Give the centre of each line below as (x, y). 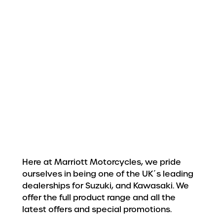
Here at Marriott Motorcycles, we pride (102, 162)
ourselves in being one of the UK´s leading (108, 174)
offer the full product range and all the (99, 198)
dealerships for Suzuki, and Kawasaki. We (106, 186)
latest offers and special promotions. (97, 209)
